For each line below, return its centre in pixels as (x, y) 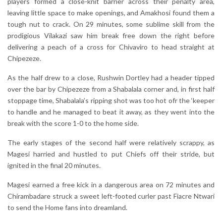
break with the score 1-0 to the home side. (73, 123)
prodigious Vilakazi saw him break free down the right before (111, 35)
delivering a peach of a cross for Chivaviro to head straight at (111, 47)
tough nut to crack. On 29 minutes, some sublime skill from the (111, 24)
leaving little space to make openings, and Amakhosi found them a (111, 12)
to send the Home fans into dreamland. (67, 207)
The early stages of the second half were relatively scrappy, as (111, 142)
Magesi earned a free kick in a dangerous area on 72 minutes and (111, 184)
